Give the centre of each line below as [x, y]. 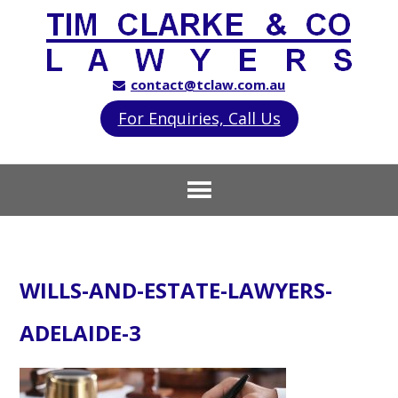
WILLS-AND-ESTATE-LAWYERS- [176, 291]
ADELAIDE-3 [81, 333]
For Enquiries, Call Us [199, 118]
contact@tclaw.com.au [208, 84]
